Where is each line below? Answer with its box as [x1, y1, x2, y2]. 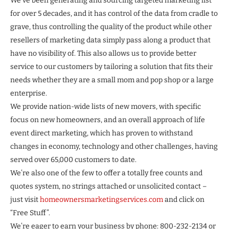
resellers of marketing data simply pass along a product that [10, 36, 211, 45]
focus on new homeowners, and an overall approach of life [10, 116, 205, 125]
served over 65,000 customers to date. [10, 155, 136, 165]
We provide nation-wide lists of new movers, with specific [10, 102, 201, 111]
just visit [10, 195, 40, 204]
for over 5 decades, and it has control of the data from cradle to [10, 9, 218, 18]
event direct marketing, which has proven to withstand [10, 129, 193, 138]
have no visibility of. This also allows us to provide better [10, 49, 196, 58]
